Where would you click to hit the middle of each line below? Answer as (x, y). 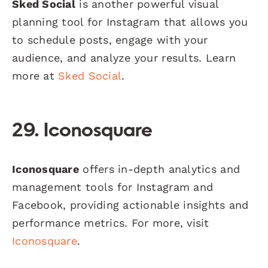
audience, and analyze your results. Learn (124, 57)
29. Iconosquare (82, 131)
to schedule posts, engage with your (110, 39)
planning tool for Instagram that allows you (130, 22)
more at (35, 75)
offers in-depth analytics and (159, 169)
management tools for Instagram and (113, 187)
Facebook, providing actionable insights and (130, 205)
